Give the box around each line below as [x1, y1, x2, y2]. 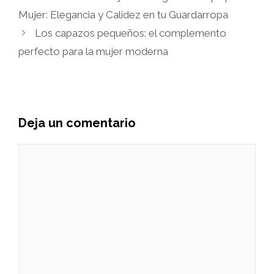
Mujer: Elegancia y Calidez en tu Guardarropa [18, 8, 228, 21]
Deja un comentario [18, 115, 136, 130]
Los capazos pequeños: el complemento [35, 26, 227, 39]
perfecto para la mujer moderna [18, 45, 168, 57]
